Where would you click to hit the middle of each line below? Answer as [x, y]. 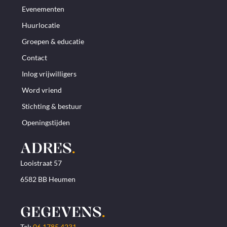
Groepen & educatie [53, 41]
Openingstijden [46, 122]
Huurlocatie [41, 25]
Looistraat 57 [41, 163]
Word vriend [42, 90]
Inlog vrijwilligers [49, 73]
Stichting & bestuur [52, 106]
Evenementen [43, 9]
